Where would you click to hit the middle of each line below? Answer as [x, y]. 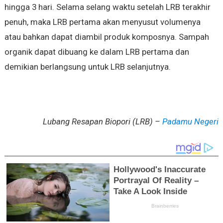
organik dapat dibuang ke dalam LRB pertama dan [97, 52]
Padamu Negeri [191, 122]
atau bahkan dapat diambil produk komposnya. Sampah [107, 37]
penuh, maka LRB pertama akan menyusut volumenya [102, 22]
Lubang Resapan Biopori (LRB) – [103, 122]
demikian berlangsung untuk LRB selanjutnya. [87, 67]
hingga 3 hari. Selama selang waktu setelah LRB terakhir [107, 7]
